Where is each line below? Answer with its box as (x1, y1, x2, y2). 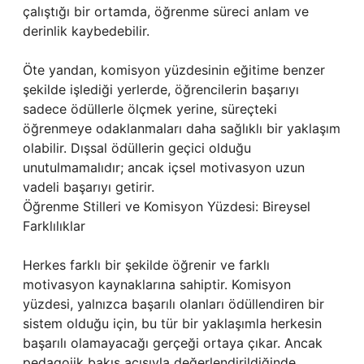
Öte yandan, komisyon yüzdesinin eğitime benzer (23, 62, 325, 78)
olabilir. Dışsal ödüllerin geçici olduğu (23, 140, 251, 156)
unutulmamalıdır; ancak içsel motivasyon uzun (23, 159, 305, 175)
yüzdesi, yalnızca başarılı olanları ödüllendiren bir (23, 296, 324, 312)
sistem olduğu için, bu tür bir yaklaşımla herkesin (23, 315, 322, 331)
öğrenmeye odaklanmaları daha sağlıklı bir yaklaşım (23, 120, 340, 136)
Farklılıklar (23, 218, 85, 234)
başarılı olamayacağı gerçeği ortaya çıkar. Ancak (23, 335, 323, 351)
